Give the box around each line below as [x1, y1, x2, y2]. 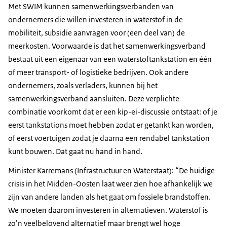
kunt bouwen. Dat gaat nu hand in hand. [8, 146, 142, 156]
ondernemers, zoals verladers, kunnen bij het [8, 80, 158, 90]
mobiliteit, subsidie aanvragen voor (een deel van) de [8, 27, 185, 37]
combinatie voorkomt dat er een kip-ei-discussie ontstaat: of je [8, 106, 217, 117]
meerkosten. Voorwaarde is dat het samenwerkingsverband [8, 41, 206, 51]
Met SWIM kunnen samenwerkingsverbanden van [8, 1, 174, 11]
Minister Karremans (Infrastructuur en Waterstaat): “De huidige [8, 165, 215, 175]
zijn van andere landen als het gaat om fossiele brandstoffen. [8, 192, 211, 202]
